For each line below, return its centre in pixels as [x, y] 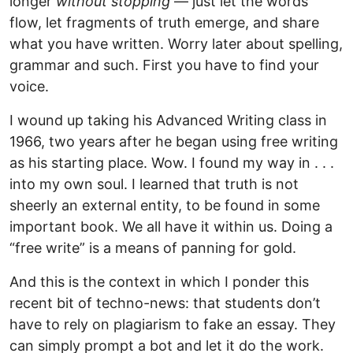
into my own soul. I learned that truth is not [154, 184]
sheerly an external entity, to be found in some [165, 206]
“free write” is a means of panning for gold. [153, 248]
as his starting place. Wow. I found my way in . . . [172, 163]
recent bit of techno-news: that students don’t [165, 303]
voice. [29, 87]
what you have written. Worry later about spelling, [176, 44]
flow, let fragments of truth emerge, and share [164, 23]
